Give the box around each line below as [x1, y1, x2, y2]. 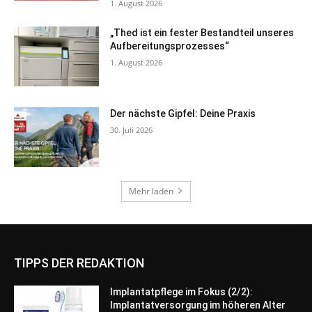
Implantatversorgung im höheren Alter [110, 299, 286, 311]
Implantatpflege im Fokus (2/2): [110, 286, 253, 297]
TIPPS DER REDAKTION [14, 255, 144, 270]
